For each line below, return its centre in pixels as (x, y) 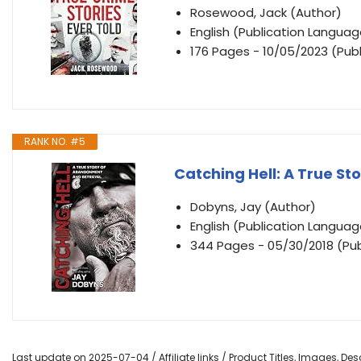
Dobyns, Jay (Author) (253, 207)
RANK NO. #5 (55, 141)
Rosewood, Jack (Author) (266, 12)
